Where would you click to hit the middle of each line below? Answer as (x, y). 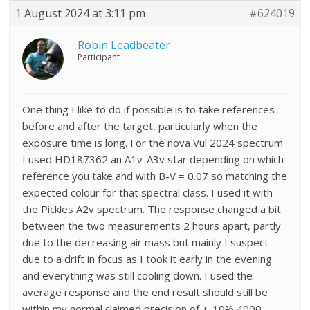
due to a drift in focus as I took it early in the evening (147, 259)
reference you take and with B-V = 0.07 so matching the (155, 176)
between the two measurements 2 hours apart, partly (152, 226)
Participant (99, 57)
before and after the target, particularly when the (140, 126)
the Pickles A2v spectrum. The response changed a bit (152, 209)
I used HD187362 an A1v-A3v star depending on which (153, 159)
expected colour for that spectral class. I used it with (148, 193)
